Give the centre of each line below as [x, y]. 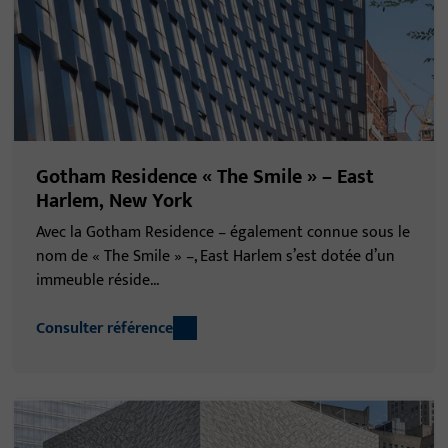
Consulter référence [104, 329]
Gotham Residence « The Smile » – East [205, 177]
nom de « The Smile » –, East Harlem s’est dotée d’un [215, 257]
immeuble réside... [97, 281]
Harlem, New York [114, 201]
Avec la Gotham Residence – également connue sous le [223, 233]
